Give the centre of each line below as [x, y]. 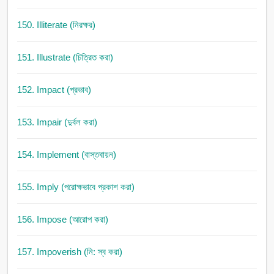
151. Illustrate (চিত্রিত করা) [65, 57]
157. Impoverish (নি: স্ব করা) [69, 252]
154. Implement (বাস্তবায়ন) [66, 155]
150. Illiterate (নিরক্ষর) [56, 25]
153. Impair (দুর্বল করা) [57, 122]
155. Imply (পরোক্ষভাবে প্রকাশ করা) [76, 187]
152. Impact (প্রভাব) [54, 90]
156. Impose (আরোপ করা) [62, 220]
